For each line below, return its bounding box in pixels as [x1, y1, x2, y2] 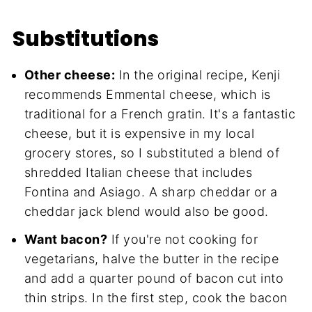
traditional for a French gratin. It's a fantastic [24, 107, 296, 122]
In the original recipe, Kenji [115, 68, 281, 83]
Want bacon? [24, 232, 108, 247]
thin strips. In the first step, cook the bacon [24, 290, 288, 306]
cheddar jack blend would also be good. [24, 204, 269, 219]
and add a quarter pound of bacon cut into [24, 271, 284, 286]
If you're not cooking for [107, 232, 258, 247]
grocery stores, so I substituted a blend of [24, 146, 280, 161]
